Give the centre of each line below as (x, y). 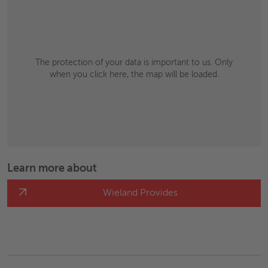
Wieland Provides (140, 193)
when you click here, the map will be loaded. (134, 75)
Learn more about (52, 169)
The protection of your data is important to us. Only (134, 63)
